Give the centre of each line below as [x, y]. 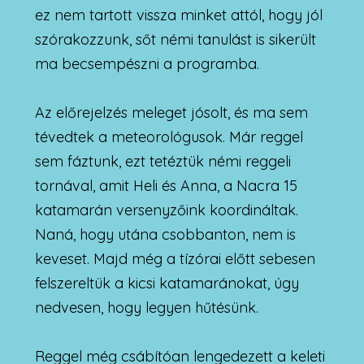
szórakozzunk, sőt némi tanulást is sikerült [175, 39]
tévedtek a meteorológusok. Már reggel [169, 136]
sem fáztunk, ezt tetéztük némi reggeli [162, 161]
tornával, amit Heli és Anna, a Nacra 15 [166, 185]
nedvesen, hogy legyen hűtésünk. [146, 307]
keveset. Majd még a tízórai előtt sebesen [175, 258]
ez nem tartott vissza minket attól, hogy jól [178, 15]
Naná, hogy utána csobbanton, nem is [165, 234]
